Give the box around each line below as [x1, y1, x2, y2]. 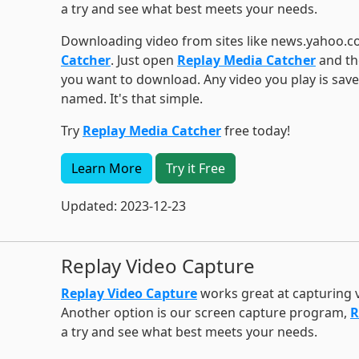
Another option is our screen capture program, [60, 304, 350, 321]
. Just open [110, 51, 177, 69]
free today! [220, 122, 290, 139]
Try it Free [165, 159, 225, 177]
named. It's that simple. [60, 90, 203, 107]
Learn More [71, 159, 142, 177]
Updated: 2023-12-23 [60, 197, 186, 215]
